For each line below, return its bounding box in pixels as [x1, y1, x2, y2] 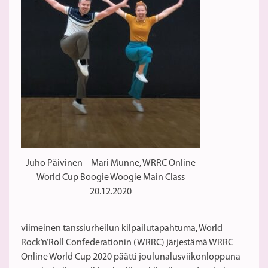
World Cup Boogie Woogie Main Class [36, 173, 185, 183]
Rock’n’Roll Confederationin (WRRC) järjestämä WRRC [21, 237, 233, 248]
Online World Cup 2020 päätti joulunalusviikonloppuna [21, 252, 240, 262]
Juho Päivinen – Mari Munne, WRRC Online [26, 159, 196, 169]
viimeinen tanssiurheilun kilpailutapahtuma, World [21, 223, 223, 233]
